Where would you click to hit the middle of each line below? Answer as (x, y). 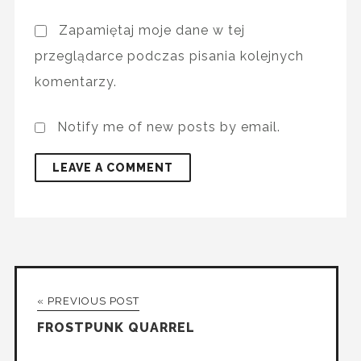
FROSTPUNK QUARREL (116, 327)
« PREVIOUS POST (88, 301)
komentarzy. (75, 81)
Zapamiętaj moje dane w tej (151, 30)
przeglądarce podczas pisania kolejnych (169, 56)
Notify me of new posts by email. (168, 127)
